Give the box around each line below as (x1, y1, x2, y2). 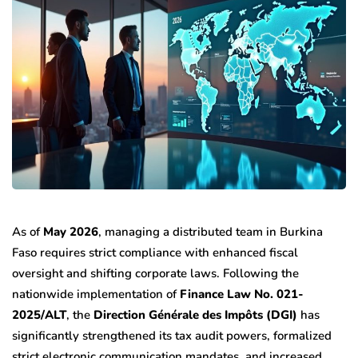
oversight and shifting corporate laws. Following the (12, 265, 299, 281)
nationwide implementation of (12, 285, 180, 302)
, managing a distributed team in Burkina (98, 223, 323, 240)
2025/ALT (12, 306, 66, 323)
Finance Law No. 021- (180, 285, 304, 302)
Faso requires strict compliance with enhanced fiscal (12, 244, 298, 261)
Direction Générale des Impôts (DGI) (93, 306, 297, 323)
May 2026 (43, 223, 98, 240)
